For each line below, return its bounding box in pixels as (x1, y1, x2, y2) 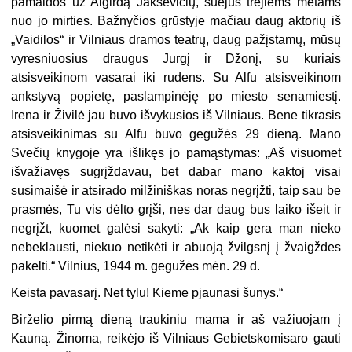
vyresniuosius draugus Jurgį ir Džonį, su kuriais (11, 52, 341, 66)
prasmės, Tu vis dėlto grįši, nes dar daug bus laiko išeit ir (11, 203, 341, 217)
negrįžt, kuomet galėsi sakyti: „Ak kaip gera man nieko (11, 222, 341, 236)
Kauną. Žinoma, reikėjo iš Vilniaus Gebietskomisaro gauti (11, 332, 341, 346)
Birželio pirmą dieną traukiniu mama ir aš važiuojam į (11, 313, 341, 327)
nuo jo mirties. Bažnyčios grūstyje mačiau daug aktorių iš (11, 14, 341, 28)
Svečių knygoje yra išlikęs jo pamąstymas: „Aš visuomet (11, 146, 341, 160)
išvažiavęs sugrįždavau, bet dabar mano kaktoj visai (11, 165, 341, 179)
